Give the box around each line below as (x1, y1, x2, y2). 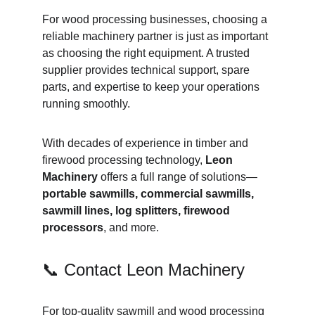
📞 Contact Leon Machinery (42, 260, 245, 279)
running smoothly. (42, 98, 130, 110)
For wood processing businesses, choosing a (42, 13, 270, 25)
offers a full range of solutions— (98, 171, 257, 183)
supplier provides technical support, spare (42, 64, 252, 76)
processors (42, 221, 103, 233)
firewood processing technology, (42, 154, 205, 166)
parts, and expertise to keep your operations (42, 81, 262, 93)
